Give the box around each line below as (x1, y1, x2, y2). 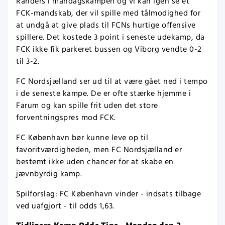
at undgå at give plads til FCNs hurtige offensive (16, 19, 196, 31)
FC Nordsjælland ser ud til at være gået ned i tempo (16, 75, 208, 87)
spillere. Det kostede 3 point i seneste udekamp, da (16, 31, 205, 43)
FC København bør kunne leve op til (16, 132, 148, 144)
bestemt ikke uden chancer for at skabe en (16, 156, 174, 168)
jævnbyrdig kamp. (16, 168, 82, 180)
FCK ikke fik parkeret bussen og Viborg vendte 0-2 (16, 43, 202, 55)
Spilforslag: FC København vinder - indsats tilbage (16, 188, 201, 200)
